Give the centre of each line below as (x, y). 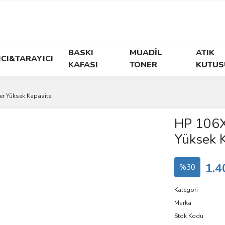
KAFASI (83, 65)
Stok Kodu (189, 216)
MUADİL (146, 53)
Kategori (186, 190)
